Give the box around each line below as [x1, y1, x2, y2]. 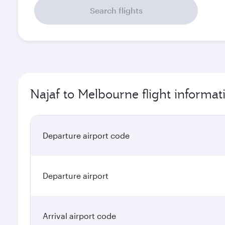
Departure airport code [43, 131, 130, 140]
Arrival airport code [43, 211, 116, 220]
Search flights [89, 6, 143, 15]
